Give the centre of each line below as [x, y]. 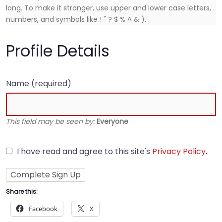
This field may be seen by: [51, 121]
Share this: [22, 191]
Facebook [43, 208]
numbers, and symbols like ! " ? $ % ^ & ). [76, 19]
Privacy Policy [179, 151]
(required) [51, 83]
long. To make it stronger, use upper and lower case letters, [109, 8]
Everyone [112, 121]
